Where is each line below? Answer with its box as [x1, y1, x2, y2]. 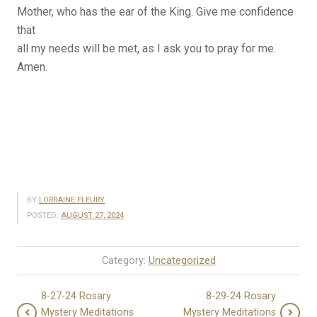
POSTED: [27, 211, 59, 221]
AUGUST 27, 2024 [61, 211, 124, 221]
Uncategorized [148, 255, 216, 267]
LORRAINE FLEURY [39, 195, 105, 205]
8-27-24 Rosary [41, 290, 111, 303]
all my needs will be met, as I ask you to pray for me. [17, 42, 276, 56]
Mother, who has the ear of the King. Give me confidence [17, 5, 294, 19]
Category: [101, 255, 149, 267]
